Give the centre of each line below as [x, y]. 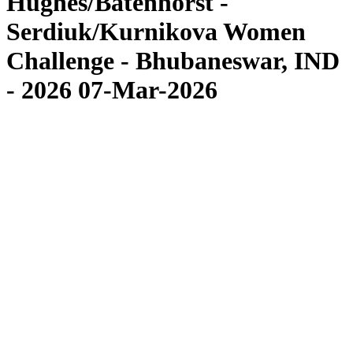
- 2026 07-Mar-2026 [112, 90]
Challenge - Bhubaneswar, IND [173, 61]
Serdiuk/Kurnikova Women [156, 32]
